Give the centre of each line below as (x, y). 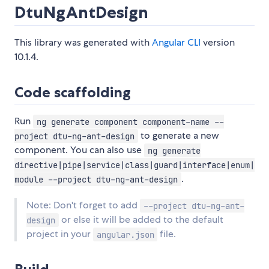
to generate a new (178, 136)
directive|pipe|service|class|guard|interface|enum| (134, 165)
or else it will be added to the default (141, 220)
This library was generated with (83, 43)
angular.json (125, 234)
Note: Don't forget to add (83, 205)
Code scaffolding (72, 92)
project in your (60, 234)
